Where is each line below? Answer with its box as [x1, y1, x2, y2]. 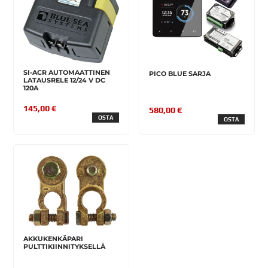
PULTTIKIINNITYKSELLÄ [23, 242, 106, 251]
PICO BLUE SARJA [149, 69, 211, 78]
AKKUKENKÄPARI [23, 234, 84, 243]
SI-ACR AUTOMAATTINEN [23, 68, 111, 77]
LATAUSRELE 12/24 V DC [23, 75, 106, 84]
